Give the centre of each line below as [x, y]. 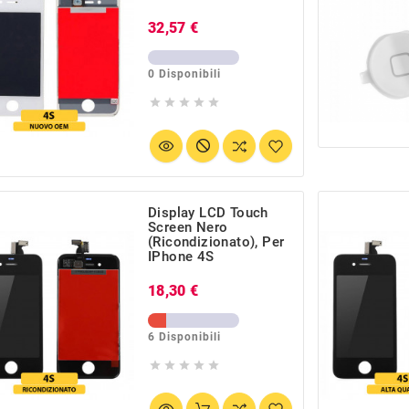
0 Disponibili [184, 73]
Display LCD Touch [208, 213]
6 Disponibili [184, 337]
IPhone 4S [181, 257]
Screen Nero [188, 228]
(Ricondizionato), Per [216, 242]
